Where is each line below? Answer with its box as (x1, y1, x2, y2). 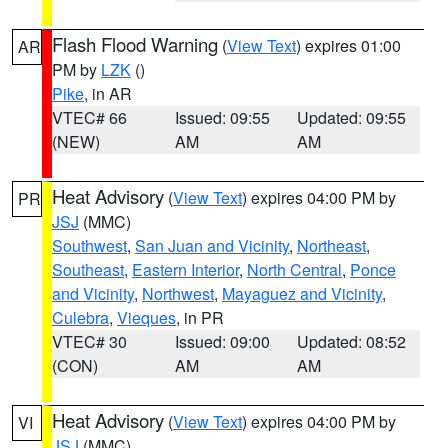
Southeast (52, 258, 124, 281)
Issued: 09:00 (174, 330, 270, 353)
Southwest (52, 234, 127, 257)
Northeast (297, 234, 366, 257)
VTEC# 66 (52, 106, 127, 129)
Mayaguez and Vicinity (222, 282, 382, 305)
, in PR (176, 306, 224, 329)
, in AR (84, 82, 132, 105)
